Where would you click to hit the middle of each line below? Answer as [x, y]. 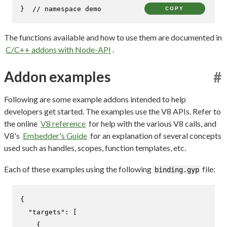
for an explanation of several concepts [155, 135]
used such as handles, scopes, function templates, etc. [95, 147]
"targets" [47, 212]
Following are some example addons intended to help [95, 99]
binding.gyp [177, 169]
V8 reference [63, 123]
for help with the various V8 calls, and [152, 123]
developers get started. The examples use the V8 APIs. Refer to [112, 111]
